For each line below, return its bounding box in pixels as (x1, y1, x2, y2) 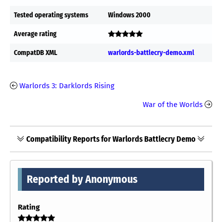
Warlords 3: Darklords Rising (19, 81, 114, 90)
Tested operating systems (14, 10, 88, 19)
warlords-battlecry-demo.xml (108, 48, 194, 57)
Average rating (14, 29, 56, 38)
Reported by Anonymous (27, 172, 138, 186)
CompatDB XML (14, 48, 57, 57)
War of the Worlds (143, 100, 203, 109)
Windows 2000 (108, 10, 151, 19)
